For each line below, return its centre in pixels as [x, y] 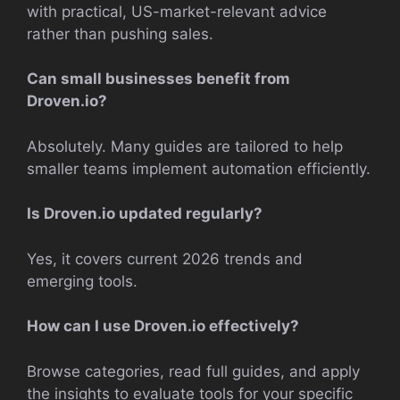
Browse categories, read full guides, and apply [193, 371]
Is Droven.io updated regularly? [145, 213]
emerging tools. [82, 281]
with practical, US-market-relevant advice [177, 11]
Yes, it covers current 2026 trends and [165, 258]
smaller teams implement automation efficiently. [199, 168]
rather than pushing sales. [120, 33]
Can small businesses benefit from [158, 79]
